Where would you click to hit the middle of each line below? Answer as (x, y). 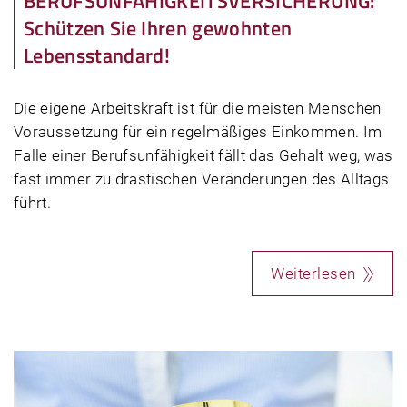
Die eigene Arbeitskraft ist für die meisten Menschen (198, 109)
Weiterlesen (313, 274)
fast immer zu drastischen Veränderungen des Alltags (202, 179)
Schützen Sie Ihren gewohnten (158, 29)
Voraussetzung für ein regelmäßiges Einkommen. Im (198, 132)
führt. (33, 203)
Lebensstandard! (97, 56)
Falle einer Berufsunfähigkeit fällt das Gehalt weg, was (203, 156)
